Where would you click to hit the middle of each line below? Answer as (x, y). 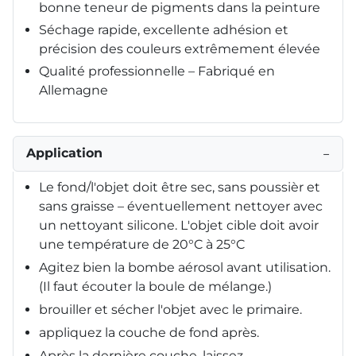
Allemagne (74, 90)
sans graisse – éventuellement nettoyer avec (181, 206)
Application (64, 153)
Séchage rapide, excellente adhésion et (164, 29)
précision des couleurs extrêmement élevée (180, 48)
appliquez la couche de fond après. (149, 332)
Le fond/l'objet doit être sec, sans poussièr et (180, 187)
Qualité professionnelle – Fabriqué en (157, 71)
